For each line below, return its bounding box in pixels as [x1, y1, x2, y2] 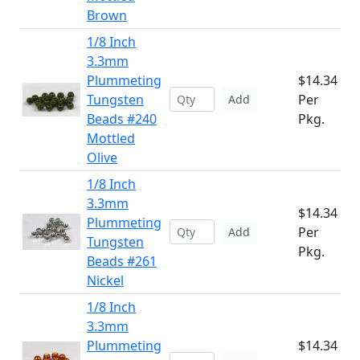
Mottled [87, 129, 135, 147]
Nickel [87, 272, 124, 289]
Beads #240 [87, 110, 157, 128]
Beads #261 [87, 252, 157, 270]
